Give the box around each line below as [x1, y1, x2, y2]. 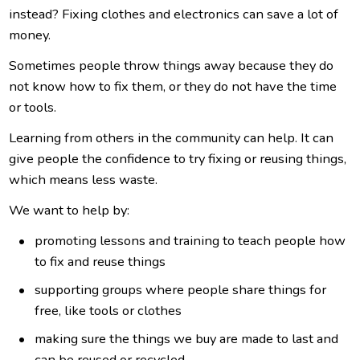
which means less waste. [9, 170, 162, 189]
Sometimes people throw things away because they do [9, 56, 334, 75]
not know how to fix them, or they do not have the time [9, 77, 337, 96]
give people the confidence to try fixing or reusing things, [9, 149, 347, 168]
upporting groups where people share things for [41, 280, 327, 299]
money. [9, 26, 55, 44]
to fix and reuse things [34, 252, 169, 271]
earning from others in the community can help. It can [16, 129, 334, 147]
